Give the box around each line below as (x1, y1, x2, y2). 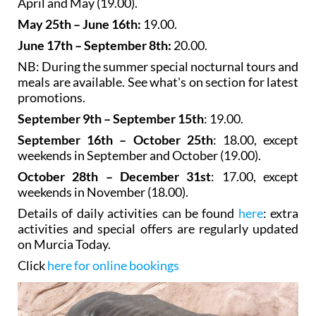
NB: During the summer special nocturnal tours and (18, 58, 298, 74)
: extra (262, 205, 298, 221)
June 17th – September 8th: (18, 37, 171, 53)
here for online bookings (47, 257, 179, 273)
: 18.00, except (212, 131, 299, 147)
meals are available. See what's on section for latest (18, 73, 298, 90)
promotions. (18, 89, 85, 105)
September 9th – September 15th (18, 110, 204, 126)
